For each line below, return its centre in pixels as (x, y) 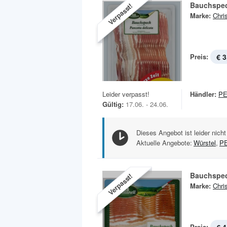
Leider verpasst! (126, 94)
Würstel (205, 143)
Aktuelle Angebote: (164, 143)
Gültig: (113, 104)
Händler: (203, 94)
